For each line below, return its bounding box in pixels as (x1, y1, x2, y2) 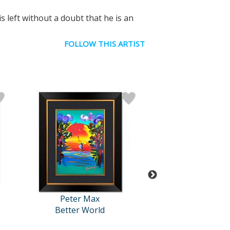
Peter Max (60, 193, 100, 204)
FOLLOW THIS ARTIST (64, 39, 145, 49)
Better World (55, 204, 105, 216)
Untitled (195, 204, 226, 216)
